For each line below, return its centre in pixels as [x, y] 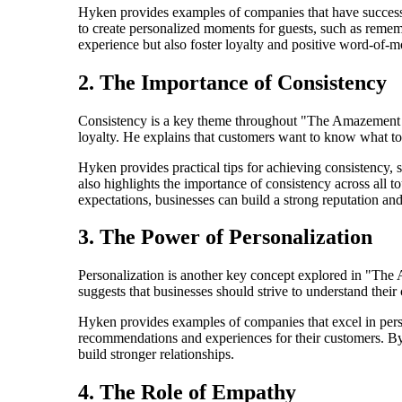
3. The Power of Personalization [225, 237]
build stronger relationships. [156, 354]
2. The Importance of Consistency [232, 82]
